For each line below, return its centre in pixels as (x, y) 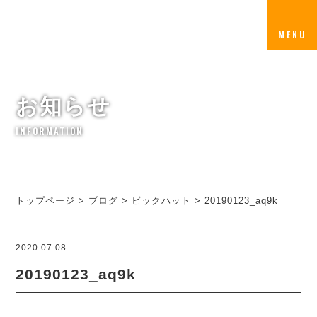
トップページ (46, 201)
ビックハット (162, 201)
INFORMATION (50, 132)
